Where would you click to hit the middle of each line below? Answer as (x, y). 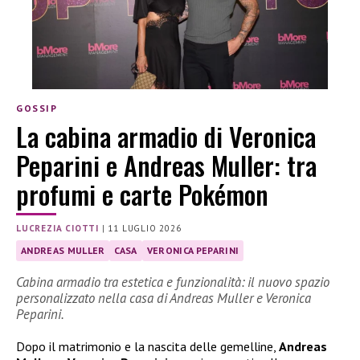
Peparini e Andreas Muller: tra (166, 165)
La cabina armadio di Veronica (166, 136)
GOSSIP (37, 108)
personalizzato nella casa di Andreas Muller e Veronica (164, 299)
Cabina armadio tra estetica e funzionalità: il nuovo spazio (173, 282)
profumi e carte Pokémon (142, 194)
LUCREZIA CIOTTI (57, 228)
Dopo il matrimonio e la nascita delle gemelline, (147, 347)
